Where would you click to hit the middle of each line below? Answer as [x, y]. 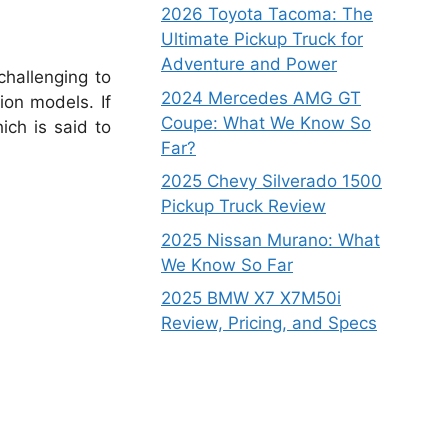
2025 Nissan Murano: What [270, 239]
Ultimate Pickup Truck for [262, 39]
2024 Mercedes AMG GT [261, 97]
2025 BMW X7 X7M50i [251, 298]
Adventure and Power [249, 64]
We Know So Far [227, 264]
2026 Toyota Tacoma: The [267, 14]
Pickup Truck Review [243, 206]
